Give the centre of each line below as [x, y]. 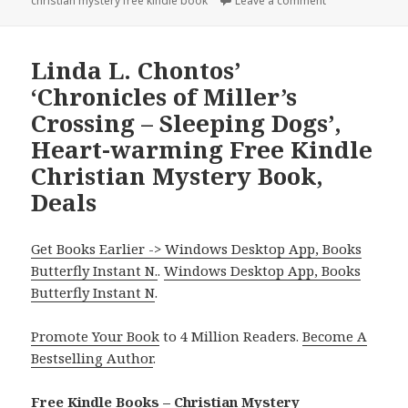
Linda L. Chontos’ [136, 70]
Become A [335, 336]
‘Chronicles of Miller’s [164, 96]
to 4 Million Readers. [231, 336]
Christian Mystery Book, [178, 175]
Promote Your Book [96, 336]
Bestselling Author [92, 357]
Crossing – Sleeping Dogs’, [187, 122]
